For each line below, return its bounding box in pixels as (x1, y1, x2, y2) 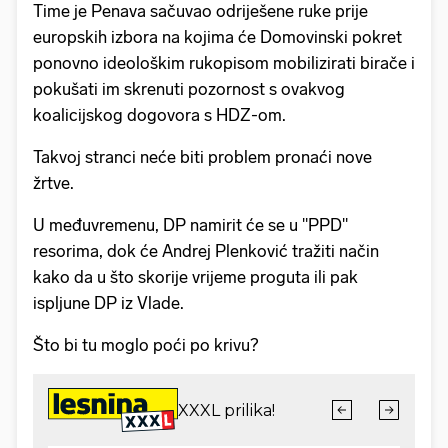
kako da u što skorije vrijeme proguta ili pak (33, 267, 358, 288)
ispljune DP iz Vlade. (33, 293, 184, 314)
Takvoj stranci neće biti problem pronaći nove (33, 147, 372, 168)
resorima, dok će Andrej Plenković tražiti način (33, 241, 379, 262)
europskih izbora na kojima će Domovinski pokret (33, 27, 402, 48)
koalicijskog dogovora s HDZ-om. (33, 105, 286, 126)
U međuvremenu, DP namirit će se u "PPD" (33, 215, 348, 236)
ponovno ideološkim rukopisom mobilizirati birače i (33, 53, 415, 74)
